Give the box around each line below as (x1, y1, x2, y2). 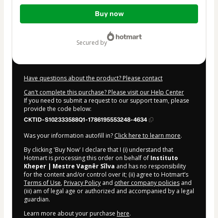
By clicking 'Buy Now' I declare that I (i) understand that (24, 145, 173, 154)
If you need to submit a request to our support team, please (24, 96, 189, 105)
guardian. (24, 195, 50, 203)
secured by (79, 38, 107, 47)
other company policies (114, 178, 180, 187)
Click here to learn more (114, 131, 181, 140)
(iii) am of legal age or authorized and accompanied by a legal (24, 186, 194, 195)
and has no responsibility (115, 162, 186, 170)
